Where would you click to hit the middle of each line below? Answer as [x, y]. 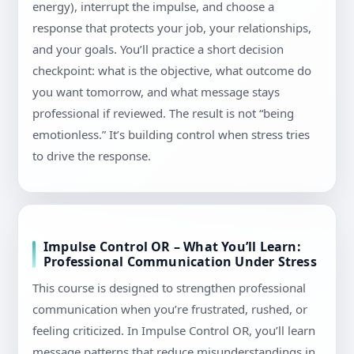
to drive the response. [92, 156]
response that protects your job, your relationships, [172, 28]
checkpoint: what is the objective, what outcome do [172, 71]
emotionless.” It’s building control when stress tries [171, 135]
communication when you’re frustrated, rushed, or [170, 309]
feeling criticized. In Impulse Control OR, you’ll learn [174, 331]
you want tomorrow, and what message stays [156, 92]
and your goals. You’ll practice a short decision [158, 49]
